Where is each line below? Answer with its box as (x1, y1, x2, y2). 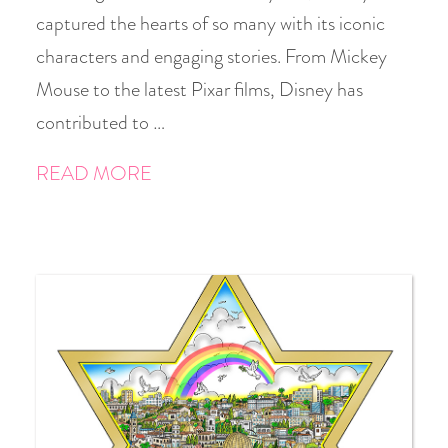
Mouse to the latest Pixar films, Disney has (36, 75, 363, 104)
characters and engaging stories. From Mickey (36, 42, 387, 71)
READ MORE (36, 159, 152, 188)
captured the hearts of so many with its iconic (36, 9, 385, 38)
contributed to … (36, 108, 165, 137)
